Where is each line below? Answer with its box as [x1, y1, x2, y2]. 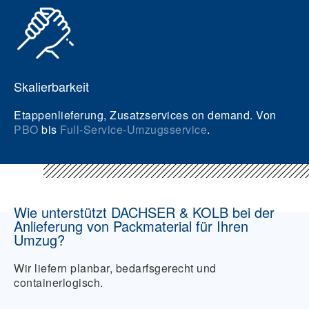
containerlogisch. [14, 275, 103, 290]
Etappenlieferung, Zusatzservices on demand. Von [14, 107, 277, 123]
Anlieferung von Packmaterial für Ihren [14, 216, 248, 236]
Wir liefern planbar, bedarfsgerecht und [14, 260, 217, 276]
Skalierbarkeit [14, 77, 89, 95]
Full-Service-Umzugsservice [60, 121, 207, 137]
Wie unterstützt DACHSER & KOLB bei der [14, 202, 275, 222]
